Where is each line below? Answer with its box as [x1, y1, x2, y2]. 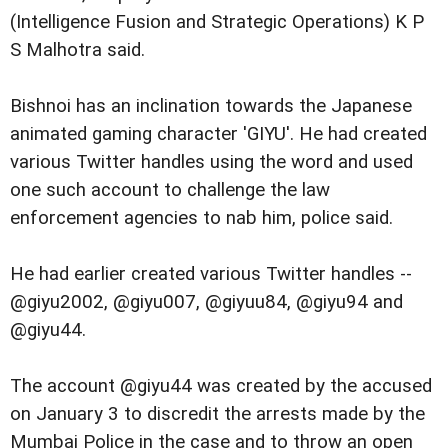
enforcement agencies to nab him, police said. [10, 206, 393, 229]
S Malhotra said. [10, 38, 145, 61]
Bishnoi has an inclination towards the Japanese [10, 94, 412, 117]
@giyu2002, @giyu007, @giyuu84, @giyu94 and [10, 290, 403, 313]
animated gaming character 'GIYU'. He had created [10, 122, 427, 145]
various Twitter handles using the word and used [10, 150, 413, 173]
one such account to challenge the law [10, 178, 330, 201]
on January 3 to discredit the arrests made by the [10, 402, 425, 425]
